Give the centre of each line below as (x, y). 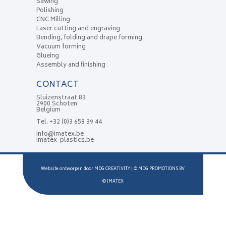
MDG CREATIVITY (112, 169)
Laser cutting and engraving (78, 29)
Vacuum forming (61, 47)
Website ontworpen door (68, 169)
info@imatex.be (60, 135)
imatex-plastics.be (65, 141)
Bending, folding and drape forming (89, 38)
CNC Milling (53, 20)
